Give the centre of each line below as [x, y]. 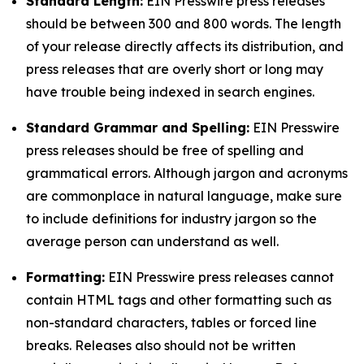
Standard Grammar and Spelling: [138, 128]
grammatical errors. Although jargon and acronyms [187, 173]
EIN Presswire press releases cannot [219, 277]
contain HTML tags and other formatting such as [179, 300]
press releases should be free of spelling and [165, 150]
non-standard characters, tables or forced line [171, 323]
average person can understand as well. [152, 241]
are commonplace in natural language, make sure [184, 196]
